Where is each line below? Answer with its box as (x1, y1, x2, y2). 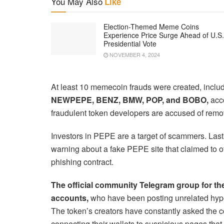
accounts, (51, 192, 88, 204)
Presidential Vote (103, 38, 156, 49)
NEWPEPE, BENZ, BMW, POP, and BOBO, (51, 94, 208, 106)
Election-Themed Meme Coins (103, 21, 199, 32)
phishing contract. (51, 156, 113, 168)
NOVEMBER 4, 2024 (108, 50, 160, 59)
